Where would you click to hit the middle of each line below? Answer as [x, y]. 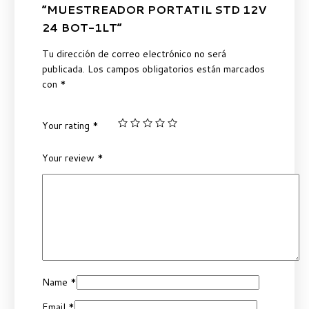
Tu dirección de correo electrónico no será [134, 54]
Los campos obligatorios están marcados [176, 69]
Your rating [67, 126]
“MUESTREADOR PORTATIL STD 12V [154, 10]
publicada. [63, 69]
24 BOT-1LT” [82, 28]
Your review [69, 158]
